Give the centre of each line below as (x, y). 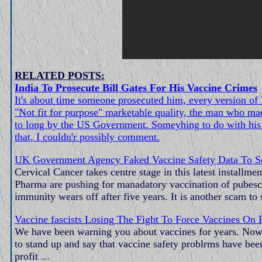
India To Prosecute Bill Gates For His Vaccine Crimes (136, 87)
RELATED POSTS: (60, 75)
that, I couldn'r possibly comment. (87, 137)
